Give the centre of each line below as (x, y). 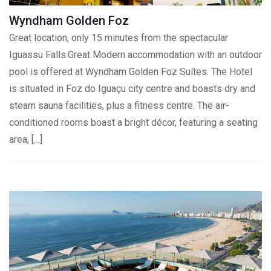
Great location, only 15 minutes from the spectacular (119, 38)
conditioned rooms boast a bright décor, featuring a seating (133, 122)
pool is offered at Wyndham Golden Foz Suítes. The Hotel (131, 72)
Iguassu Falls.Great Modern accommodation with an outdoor (135, 55)
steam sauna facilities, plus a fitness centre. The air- (119, 106)
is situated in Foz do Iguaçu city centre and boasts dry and (132, 89)
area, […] (26, 139)
